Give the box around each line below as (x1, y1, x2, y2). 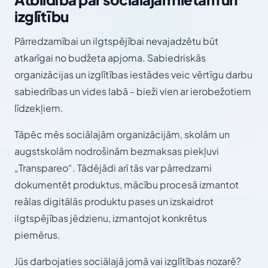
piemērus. (14, 229, 60, 242)
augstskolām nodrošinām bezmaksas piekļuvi (14, 145, 219, 158)
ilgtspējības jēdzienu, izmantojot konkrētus (14, 212, 207, 225)
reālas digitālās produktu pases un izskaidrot (14, 195, 214, 208)
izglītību (14, 7, 69, 26)
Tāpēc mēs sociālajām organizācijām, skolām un (14, 128, 230, 141)
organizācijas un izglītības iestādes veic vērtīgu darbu (14, 68, 252, 81)
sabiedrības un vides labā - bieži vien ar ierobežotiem (14, 85, 251, 98)
